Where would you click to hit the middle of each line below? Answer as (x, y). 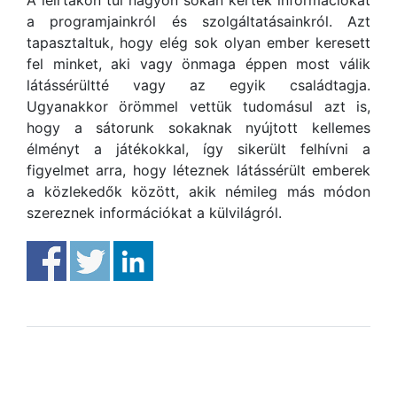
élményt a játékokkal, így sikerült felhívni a (198, 148)
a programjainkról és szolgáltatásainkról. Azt (198, 21)
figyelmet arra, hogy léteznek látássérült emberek (198, 170)
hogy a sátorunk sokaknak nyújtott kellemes (198, 127)
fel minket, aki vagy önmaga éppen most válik (198, 63)
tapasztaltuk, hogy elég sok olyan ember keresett (198, 42)
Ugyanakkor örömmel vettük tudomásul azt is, (198, 106)
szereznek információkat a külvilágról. (154, 212)
